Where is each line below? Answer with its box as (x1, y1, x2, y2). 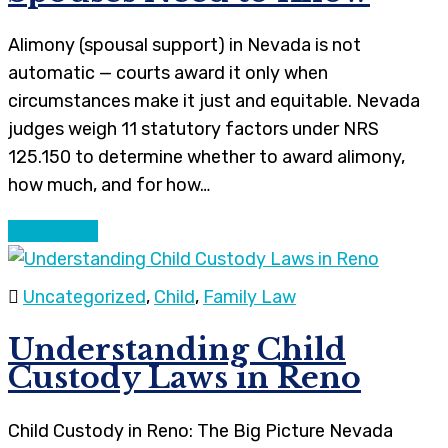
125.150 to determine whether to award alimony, (8, 145, 405, 168)
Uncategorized (23, 285, 146, 308)
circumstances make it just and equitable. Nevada (8, 89, 420, 112)
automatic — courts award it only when (8, 61, 328, 84)
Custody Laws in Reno (8, 358, 361, 396)
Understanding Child (8, 330, 346, 368)
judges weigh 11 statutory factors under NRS (8, 117, 379, 140)
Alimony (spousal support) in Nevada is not (8, 33, 361, 56)
